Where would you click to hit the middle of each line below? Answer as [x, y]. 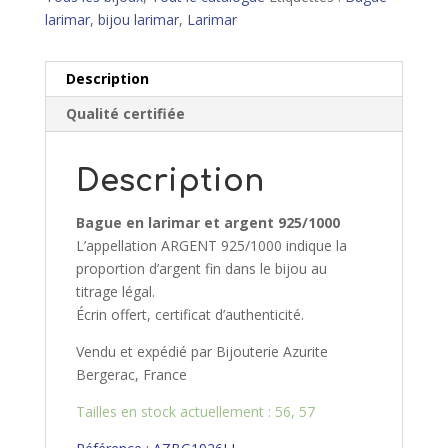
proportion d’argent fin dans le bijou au [201, 269]
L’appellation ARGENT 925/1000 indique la [211, 246]
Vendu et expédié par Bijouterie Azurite [201, 352]
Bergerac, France [131, 375]
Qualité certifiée [125, 114]
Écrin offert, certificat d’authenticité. [189, 315]
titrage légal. [115, 292]
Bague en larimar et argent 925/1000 [207, 223]
